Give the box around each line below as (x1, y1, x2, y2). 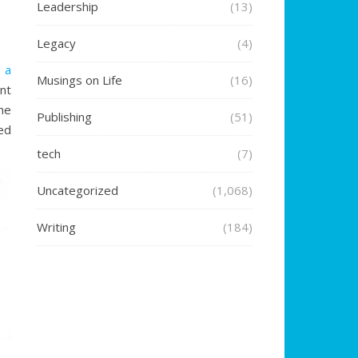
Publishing (37, 109, 92, 125)
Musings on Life (37, 72, 122, 88)
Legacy (37, 35, 76, 51)
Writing (37, 219, 76, 235)
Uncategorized (37, 182, 118, 198)
